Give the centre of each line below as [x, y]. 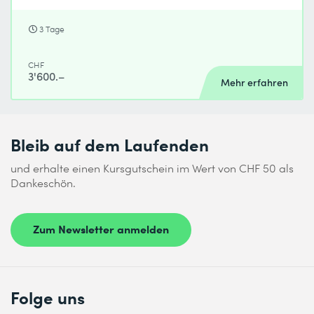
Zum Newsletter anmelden [101, 228]
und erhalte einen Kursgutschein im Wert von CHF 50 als [152, 168]
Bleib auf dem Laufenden [110, 144]
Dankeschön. [43, 183]
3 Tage [52, 29]
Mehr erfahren [254, 82]
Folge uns [48, 296]
